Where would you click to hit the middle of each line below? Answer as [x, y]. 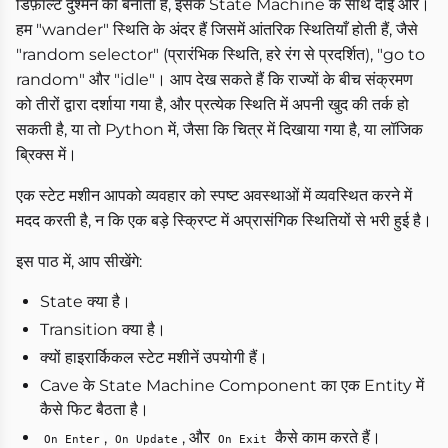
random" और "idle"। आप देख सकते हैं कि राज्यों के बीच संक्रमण [214, 80]
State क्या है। [85, 302]
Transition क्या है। [103, 330]
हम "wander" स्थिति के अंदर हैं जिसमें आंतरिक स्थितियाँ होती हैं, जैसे [217, 30]
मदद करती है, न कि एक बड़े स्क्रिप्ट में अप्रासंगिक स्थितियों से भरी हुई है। [224, 221]
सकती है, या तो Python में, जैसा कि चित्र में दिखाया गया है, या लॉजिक [219, 130]
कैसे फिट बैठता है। [94, 410]
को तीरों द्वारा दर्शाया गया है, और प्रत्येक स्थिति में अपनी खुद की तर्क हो [212, 105]
